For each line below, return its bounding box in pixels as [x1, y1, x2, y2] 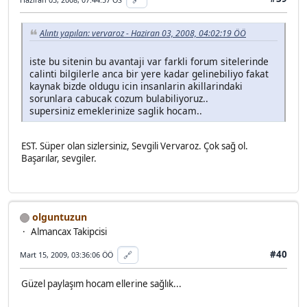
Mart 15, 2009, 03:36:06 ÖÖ [20, 249, 113, 260]
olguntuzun [29, 210, 87, 223]
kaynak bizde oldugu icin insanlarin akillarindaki [29, 79, 243, 93]
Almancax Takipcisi [31, 225, 107, 238]
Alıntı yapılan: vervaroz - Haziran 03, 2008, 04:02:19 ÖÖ [40, 27, 246, 39]
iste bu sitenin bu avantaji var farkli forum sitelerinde [29, 54, 269, 68]
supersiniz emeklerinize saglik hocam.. [29, 103, 202, 117]
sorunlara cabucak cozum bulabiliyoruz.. [29, 91, 208, 105]
